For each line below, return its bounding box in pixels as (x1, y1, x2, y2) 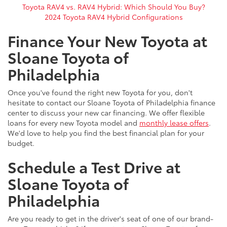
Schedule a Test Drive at (8, 156, 180, 177)
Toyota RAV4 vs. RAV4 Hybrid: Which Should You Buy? (22, 2, 205, 12)
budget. (8, 138, 34, 148)
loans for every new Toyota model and (8, 118, 139, 128)
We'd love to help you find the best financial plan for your (8, 128, 204, 138)
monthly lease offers (139, 118, 209, 128)
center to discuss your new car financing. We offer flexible (8, 107, 205, 118)
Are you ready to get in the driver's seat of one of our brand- (8, 213, 213, 223)
